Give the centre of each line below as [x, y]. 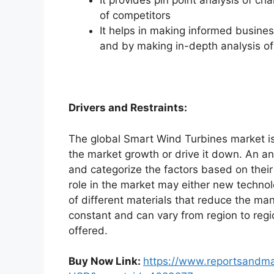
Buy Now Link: [106, 261]
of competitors [135, 16]
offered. [88, 230]
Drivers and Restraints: [128, 108]
